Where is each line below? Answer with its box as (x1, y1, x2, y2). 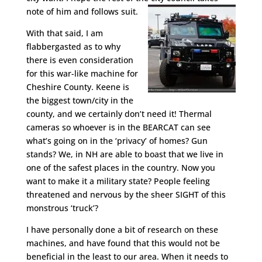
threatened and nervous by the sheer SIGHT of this (26, 189, 226, 200)
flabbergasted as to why (26, 41, 120, 52)
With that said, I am (26, 27, 103, 39)
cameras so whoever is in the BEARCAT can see (26, 122, 211, 133)
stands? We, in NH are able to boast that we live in (26, 149, 223, 160)
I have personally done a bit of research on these (26, 224, 218, 235)
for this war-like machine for (26, 68, 138, 79)
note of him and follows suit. (26, 6, 138, 17)
